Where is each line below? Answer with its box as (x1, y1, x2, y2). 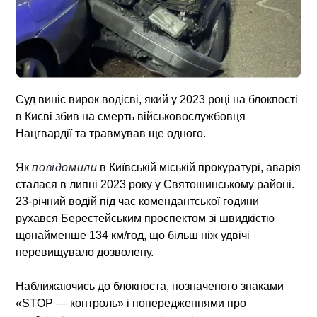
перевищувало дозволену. (16, 246, 154, 258)
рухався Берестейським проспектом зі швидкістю (16, 212, 275, 224)
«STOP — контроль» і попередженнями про (16, 296, 247, 309)
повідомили (32, 161, 98, 173)
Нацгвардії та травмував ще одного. (16, 127, 207, 139)
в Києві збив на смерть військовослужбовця (16, 110, 246, 122)
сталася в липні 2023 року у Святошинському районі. (16, 178, 295, 190)
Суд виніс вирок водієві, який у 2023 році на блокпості (16, 93, 299, 105)
